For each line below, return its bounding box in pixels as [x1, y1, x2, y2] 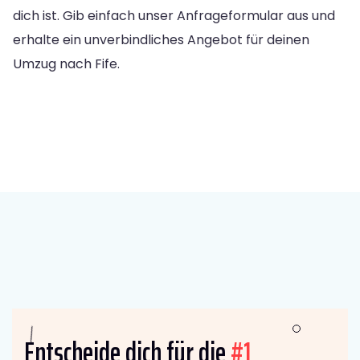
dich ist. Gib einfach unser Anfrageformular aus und [13, 6, 335, 25]
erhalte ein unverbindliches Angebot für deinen [13, 30, 309, 49]
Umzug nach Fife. [13, 54, 120, 73]
